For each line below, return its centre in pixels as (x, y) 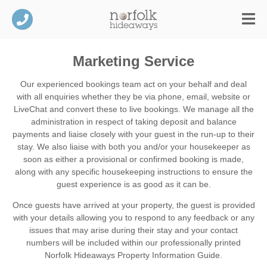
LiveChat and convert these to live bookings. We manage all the (133, 109)
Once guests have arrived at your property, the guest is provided (133, 205)
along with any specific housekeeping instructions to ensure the (133, 171)
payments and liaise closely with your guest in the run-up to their (133, 134)
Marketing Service (133, 61)
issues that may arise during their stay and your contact (133, 230)
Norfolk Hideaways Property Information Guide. (133, 255)
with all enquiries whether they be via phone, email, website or (133, 96)
